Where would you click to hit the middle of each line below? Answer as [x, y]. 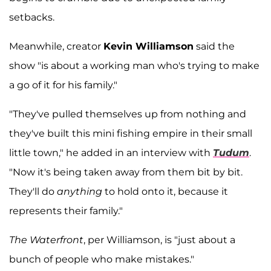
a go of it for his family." [63, 85]
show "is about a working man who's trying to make [134, 66]
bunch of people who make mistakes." [102, 260]
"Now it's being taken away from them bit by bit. [126, 172]
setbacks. [32, 18]
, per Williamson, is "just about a [159, 240]
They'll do [33, 192]
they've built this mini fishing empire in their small [131, 134]
